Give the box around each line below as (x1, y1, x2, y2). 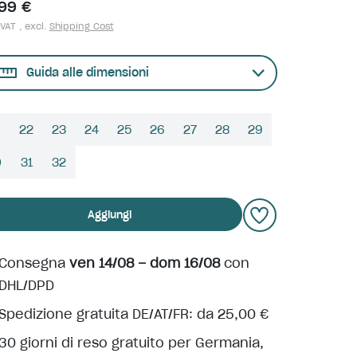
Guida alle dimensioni (25, 65, 149, 80)
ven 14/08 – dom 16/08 (69, 255, 220, 271)
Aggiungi (88, 207, 132, 222)
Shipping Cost (49, 21, 114, 32)
